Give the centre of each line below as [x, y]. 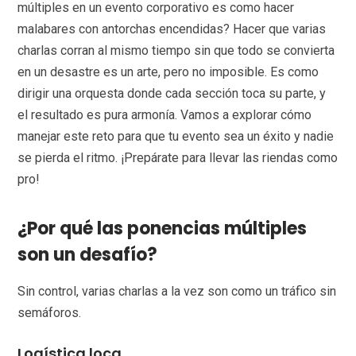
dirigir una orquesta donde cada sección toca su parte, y [172, 94]
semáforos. [50, 313]
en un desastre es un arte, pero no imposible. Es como [168, 72]
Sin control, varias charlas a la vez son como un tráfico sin [177, 292]
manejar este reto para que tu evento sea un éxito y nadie [176, 137]
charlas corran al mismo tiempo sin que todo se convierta [176, 51]
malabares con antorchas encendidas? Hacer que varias [172, 29]
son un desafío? [88, 255]
